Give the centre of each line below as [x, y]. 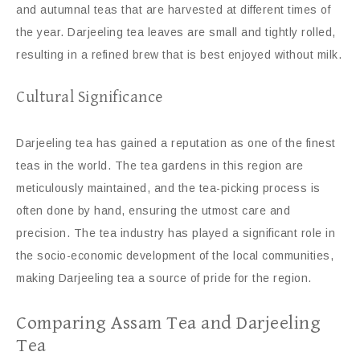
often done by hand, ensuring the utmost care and [153, 211]
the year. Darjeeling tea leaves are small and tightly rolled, [176, 32]
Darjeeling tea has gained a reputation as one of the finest [176, 143]
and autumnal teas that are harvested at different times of [173, 10]
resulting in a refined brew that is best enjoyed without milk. [179, 55]
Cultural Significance [90, 98]
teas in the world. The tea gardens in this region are [160, 166]
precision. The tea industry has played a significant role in [176, 233]
